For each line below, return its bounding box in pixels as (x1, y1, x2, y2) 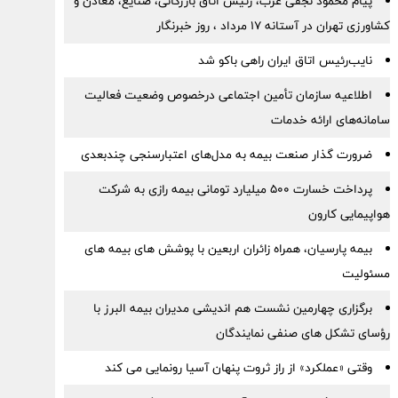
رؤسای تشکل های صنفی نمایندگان (215, 322, 390, 344)
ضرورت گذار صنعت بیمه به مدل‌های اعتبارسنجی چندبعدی (80, 144, 372, 165)
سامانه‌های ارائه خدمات (270, 109, 390, 131)
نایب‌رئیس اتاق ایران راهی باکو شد (197, 50, 372, 71)
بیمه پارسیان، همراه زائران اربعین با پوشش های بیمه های (84, 238, 372, 259)
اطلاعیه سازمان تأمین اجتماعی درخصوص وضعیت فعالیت (84, 84, 372, 106)
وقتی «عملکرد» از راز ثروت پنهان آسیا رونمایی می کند (104, 357, 372, 378)
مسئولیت (341, 263, 390, 284)
